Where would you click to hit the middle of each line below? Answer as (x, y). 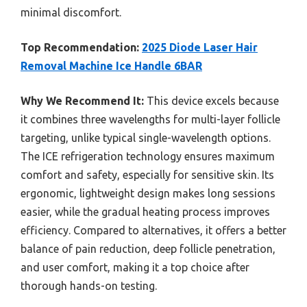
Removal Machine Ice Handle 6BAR (111, 65)
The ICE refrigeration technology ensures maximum (148, 156)
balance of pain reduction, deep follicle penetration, (148, 248)
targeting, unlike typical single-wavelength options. (146, 137)
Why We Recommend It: (82, 100)
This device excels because (211, 100)
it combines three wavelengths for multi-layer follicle (150, 119)
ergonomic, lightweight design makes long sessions (148, 193)
